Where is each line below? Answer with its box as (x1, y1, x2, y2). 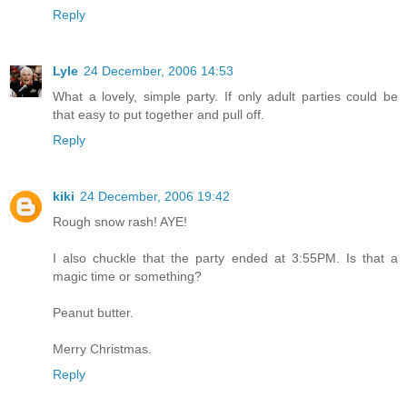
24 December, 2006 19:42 (80, 189, 230, 204)
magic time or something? (53, 269, 202, 284)
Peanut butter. (53, 305, 134, 321)
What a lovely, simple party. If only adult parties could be (53, 89, 398, 104)
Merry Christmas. (53, 342, 152, 357)
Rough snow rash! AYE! (53, 214, 187, 230)
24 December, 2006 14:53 (84, 64, 233, 79)
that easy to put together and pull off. (53, 107, 264, 123)
